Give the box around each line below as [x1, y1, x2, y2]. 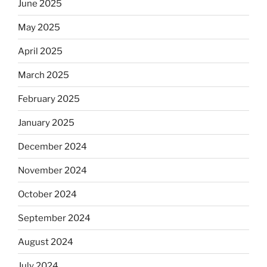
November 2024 [18, 164, 87, 176]
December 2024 [18, 141, 87, 152]
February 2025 [18, 93, 80, 104]
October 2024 [18, 188, 77, 200]
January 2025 [18, 117, 74, 128]
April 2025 [18, 45, 63, 57]
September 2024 [18, 212, 91, 223]
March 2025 [18, 69, 69, 80]
